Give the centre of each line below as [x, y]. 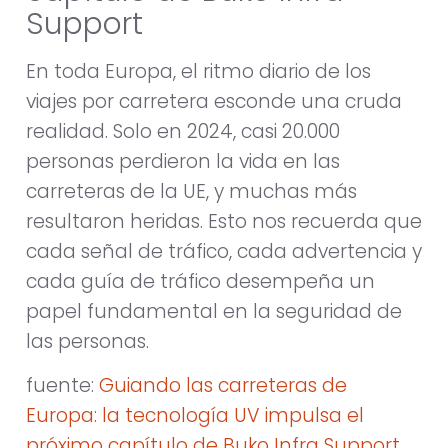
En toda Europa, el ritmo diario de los [198, 72]
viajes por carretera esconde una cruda [214, 102]
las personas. [87, 342]
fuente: [62, 386]
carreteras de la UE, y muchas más [191, 192]
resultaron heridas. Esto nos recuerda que [224, 222]
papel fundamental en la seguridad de [214, 312]
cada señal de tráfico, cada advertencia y [224, 252]
